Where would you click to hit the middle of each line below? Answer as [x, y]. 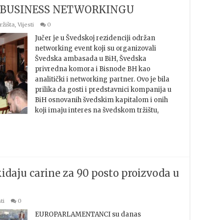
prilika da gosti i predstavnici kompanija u [103, 90]
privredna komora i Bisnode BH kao [92, 69]
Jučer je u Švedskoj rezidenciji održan [95, 38]
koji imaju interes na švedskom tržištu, [96, 110]
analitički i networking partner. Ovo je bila [102, 79]
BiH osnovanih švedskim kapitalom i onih [101, 100]
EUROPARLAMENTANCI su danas [88, 214]
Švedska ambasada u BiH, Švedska [90, 59]
